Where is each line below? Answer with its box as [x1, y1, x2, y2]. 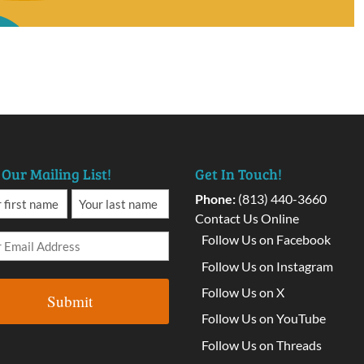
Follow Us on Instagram [201, 258, 334, 274]
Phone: [195, 191, 236, 207]
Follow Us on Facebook [201, 232, 331, 248]
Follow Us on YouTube [201, 310, 327, 327]
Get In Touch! [195, 164, 283, 184]
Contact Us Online [195, 210, 300, 227]
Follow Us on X [201, 284, 285, 300]
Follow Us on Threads [201, 336, 323, 353]
